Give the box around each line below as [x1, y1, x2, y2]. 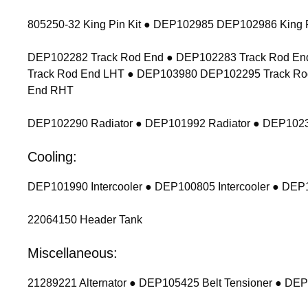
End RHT [27, 84, 74, 96]
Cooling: [27, 148, 77, 164]
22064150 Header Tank [27, 213, 142, 225]
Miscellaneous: [27, 245, 118, 261]
